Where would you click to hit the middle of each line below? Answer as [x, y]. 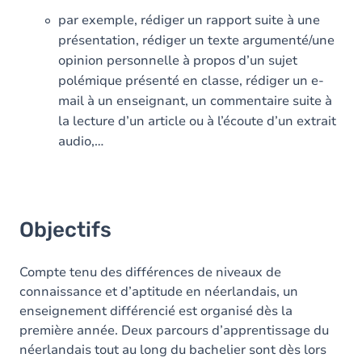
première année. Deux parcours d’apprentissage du [174, 330]
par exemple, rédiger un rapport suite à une [189, 20]
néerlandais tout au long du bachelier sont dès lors [173, 350]
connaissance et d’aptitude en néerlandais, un [159, 292]
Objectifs [65, 230]
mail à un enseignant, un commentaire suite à [195, 101]
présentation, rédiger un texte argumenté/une [196, 40]
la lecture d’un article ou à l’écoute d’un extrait [197, 121]
